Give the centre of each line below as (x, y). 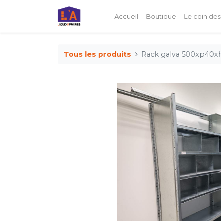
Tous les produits (97, 54)
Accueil (126, 16)
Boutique (161, 16)
